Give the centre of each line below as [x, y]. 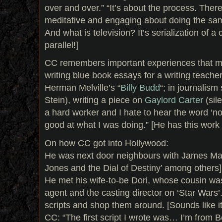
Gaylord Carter [174, 100]
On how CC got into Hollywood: [107, 143]
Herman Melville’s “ [83, 88]
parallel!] [61, 45]
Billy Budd [140, 88]
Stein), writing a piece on [95, 100]
